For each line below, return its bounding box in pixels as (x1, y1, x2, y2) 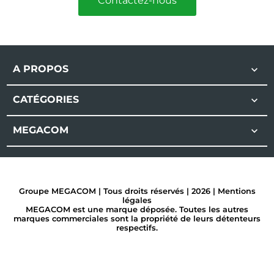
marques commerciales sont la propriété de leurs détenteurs (13, 214, 261, 224)
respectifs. (116, 223, 158, 233)
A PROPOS (13, 62, 69, 75)
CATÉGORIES (13, 93, 80, 105)
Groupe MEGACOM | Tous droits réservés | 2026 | (18, 187, 218, 196)
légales (122, 196, 152, 206)
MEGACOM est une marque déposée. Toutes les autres (26, 205, 248, 215)
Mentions (217, 187, 256, 196)
